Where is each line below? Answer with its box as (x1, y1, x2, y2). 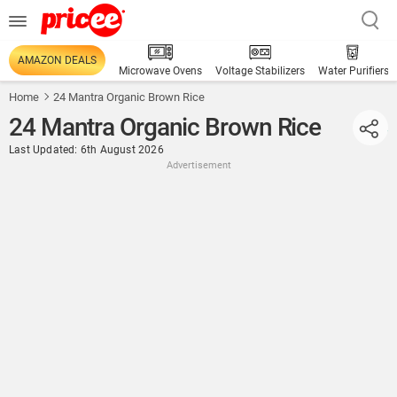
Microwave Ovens (119, 65, 202, 77)
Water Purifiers (318, 65, 389, 77)
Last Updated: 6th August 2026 (9, 144, 164, 156)
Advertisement (166, 160, 231, 171)
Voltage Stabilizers (215, 65, 305, 77)
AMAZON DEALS (18, 54, 97, 66)
